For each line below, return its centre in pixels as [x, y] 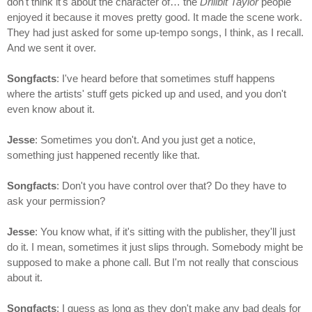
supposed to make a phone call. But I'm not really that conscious [153, 263]
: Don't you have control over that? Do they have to [171, 186]
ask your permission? [56, 201]
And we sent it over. [52, 48]
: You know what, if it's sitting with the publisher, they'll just [165, 232]
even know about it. [51, 109]
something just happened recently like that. [103, 155]
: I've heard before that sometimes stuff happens [166, 79]
